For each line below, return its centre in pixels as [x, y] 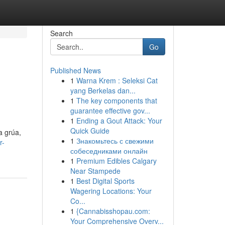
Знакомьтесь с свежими [115, 141]
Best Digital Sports [105, 181]
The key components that [117, 100]
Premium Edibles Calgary [116, 161]
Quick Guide [90, 131]
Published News [75, 70]
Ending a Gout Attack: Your [119, 121]
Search [61, 33]
